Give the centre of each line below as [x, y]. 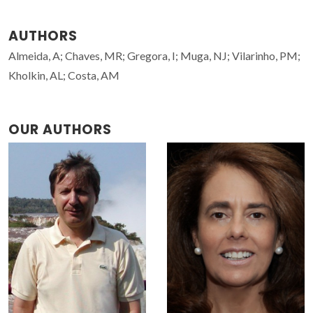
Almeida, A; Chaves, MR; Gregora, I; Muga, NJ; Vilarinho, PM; [154, 55]
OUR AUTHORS [60, 129]
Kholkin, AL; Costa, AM [64, 75]
